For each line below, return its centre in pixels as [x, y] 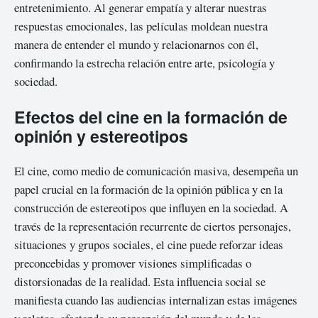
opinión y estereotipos [101, 136]
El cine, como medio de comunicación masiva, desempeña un [156, 171]
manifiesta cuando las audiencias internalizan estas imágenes [156, 300]
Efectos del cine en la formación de [151, 117]
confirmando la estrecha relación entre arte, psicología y [144, 62]
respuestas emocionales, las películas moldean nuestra [141, 26]
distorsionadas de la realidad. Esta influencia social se [140, 282]
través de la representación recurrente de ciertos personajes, [153, 226]
